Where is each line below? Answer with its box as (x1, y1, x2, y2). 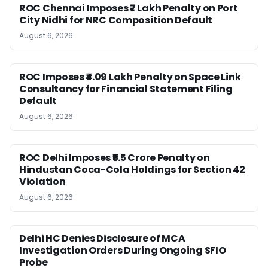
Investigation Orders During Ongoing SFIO (19, 243, 226, 257)
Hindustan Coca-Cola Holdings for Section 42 (19, 162, 245, 176)
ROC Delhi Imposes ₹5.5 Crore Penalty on (19, 150, 210, 165)
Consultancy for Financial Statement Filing (19, 81, 233, 96)
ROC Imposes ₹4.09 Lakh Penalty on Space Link (19, 69, 241, 84)
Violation (19, 174, 66, 188)
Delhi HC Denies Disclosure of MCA (19, 231, 185, 245)
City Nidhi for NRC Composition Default (19, 13, 213, 27)
